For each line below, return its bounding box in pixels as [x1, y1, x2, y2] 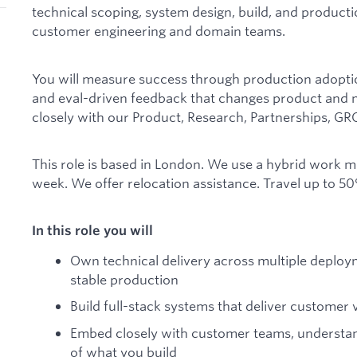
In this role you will [32, 222, 153, 239]
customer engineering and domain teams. [32, 22, 285, 40]
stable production [70, 270, 178, 288]
